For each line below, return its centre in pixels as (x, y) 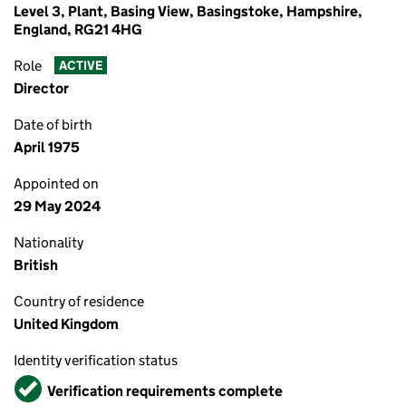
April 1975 (47, 147)
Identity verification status (96, 360)
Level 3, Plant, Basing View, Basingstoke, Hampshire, (188, 11)
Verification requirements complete (165, 391)
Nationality (48, 242)
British (36, 265)
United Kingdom (66, 324)
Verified (42, 383)
